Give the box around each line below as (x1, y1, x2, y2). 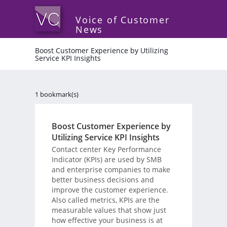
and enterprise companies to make (51, 164, 170, 174)
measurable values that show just (51, 205, 166, 215)
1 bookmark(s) (35, 90, 79, 99)
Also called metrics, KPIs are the (51, 195, 160, 205)
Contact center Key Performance (51, 144, 161, 154)
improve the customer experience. (51, 184, 168, 195)
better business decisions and (51, 174, 154, 184)
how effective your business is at (51, 215, 163, 225)
